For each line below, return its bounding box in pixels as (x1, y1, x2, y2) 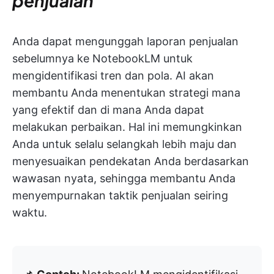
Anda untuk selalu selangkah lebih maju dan (12, 138, 237, 151)
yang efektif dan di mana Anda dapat (12, 103, 204, 117)
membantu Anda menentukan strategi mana (12, 86, 240, 100)
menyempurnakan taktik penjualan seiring (12, 189, 228, 202)
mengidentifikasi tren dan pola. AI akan (12, 69, 214, 83)
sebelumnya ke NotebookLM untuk (12, 52, 193, 65)
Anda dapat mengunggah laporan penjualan (12, 35, 239, 48)
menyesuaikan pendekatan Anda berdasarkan (12, 155, 249, 168)
